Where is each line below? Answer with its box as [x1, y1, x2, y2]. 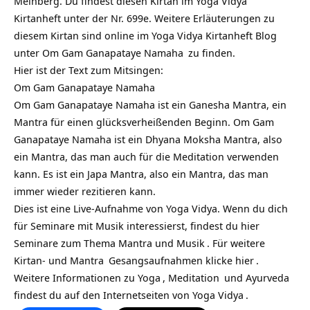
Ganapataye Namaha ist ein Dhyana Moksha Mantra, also [14, 131, 282, 146]
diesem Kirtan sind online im [14, 28, 152, 42]
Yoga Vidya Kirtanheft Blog [152, 28, 277, 42]
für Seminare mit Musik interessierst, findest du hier [14, 218, 259, 232]
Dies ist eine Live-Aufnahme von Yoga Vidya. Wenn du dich [14, 201, 288, 215]
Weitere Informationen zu [14, 270, 138, 284]
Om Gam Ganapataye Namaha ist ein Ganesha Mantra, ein [14, 97, 286, 111]
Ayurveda [246, 270, 289, 284]
